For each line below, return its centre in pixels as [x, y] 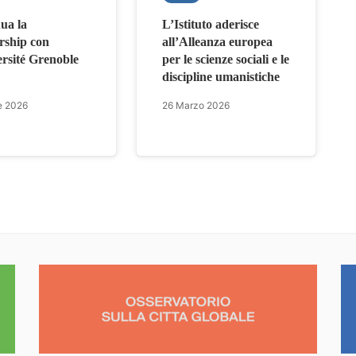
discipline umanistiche [221, 76]
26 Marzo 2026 [196, 105]
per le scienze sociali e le [226, 59]
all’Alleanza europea [218, 41]
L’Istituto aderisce [211, 24]
